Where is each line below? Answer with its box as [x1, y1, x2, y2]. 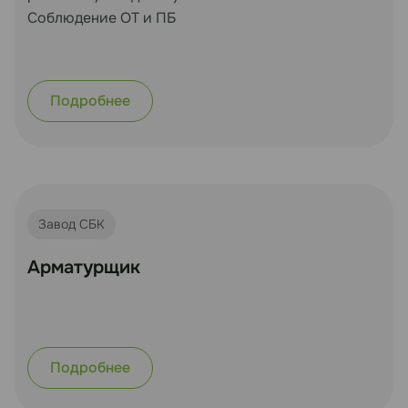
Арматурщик [27, 255, 140, 279]
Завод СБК [38, 215, 105, 232]
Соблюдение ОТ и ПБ [27, 7, 176, 27]
